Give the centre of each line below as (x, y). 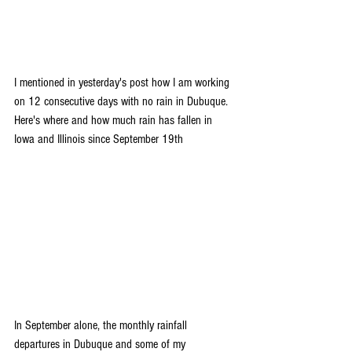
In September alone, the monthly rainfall (102, 325)
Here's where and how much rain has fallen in (115, 120)
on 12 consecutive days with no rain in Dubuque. (123, 101)
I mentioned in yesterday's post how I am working (123, 82)
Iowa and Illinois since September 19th (99, 139)
